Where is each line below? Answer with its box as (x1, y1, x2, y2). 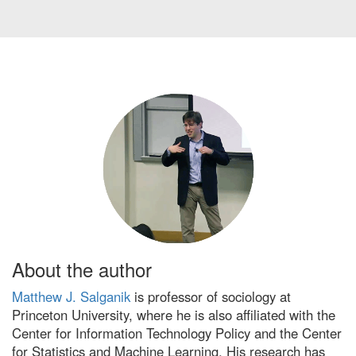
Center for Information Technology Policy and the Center (12, 323, 342, 342)
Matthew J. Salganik (12, 286, 130, 306)
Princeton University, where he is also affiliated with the (12, 304, 335, 324)
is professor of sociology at (130, 286, 291, 306)
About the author (12, 254, 152, 283)
